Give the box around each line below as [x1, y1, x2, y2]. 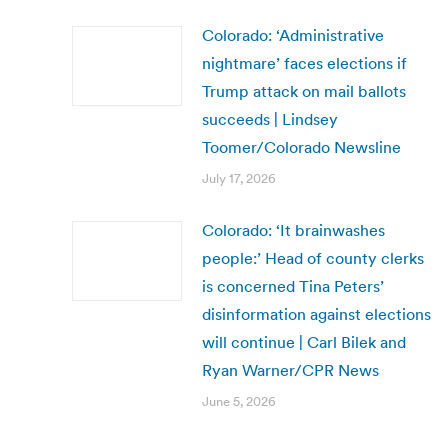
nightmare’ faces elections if [202, 53, 407, 73]
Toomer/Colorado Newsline [202, 137, 401, 157]
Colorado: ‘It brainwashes [202, 220, 385, 240]
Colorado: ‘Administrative [202, 25, 384, 45]
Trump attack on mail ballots [202, 81, 406, 101]
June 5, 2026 [202, 393, 276, 410]
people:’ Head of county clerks [202, 248, 424, 268]
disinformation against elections [202, 304, 431, 324]
